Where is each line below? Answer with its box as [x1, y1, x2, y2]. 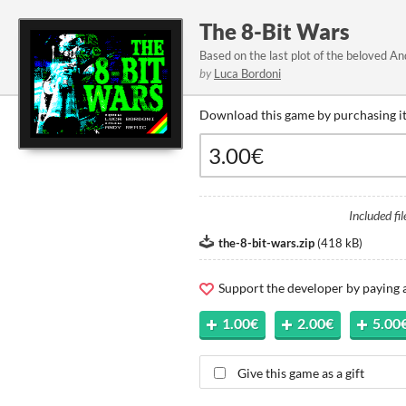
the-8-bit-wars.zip [218, 236, 314, 250]
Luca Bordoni [214, 66, 281, 81]
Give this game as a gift [237, 364, 364, 381]
